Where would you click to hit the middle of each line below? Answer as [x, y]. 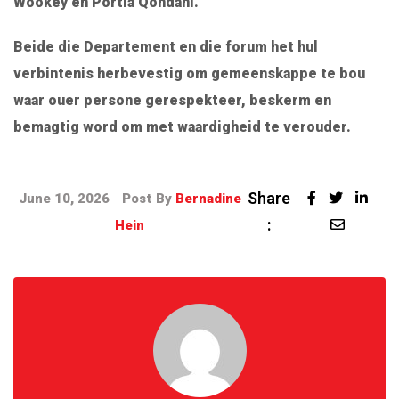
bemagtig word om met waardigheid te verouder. [182, 126]
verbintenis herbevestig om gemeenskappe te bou [189, 73]
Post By [148, 198]
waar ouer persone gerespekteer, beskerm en [172, 100]
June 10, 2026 [65, 198]
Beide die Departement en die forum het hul [166, 46]
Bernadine [208, 198]
